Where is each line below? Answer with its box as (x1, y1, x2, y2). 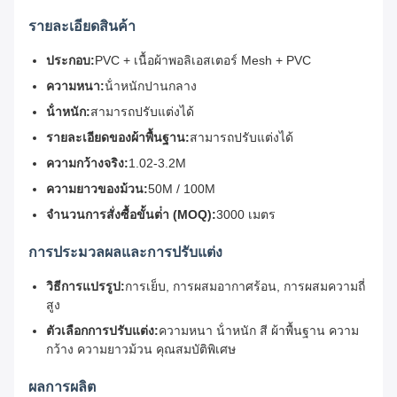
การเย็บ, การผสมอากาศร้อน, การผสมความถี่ (125, 279, 365, 294)
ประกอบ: (46, 53, 95, 68)
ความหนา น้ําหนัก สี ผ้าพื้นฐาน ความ (159, 323, 359, 339)
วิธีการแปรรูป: (46, 279, 125, 294)
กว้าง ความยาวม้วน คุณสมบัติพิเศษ (46, 342, 236, 357)
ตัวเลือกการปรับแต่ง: (46, 323, 159, 339)
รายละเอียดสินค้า (28, 19, 136, 35)
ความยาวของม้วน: (46, 182, 148, 197)
